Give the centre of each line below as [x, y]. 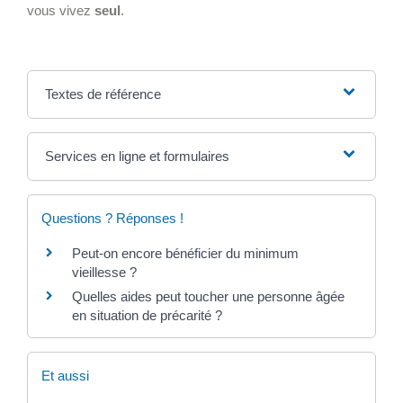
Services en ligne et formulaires [137, 156]
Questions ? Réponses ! [112, 218]
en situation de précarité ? [147, 315]
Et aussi [65, 376]
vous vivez [61, 10]
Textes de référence [103, 94]
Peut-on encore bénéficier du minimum [185, 253]
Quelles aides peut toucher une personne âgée [208, 296]
